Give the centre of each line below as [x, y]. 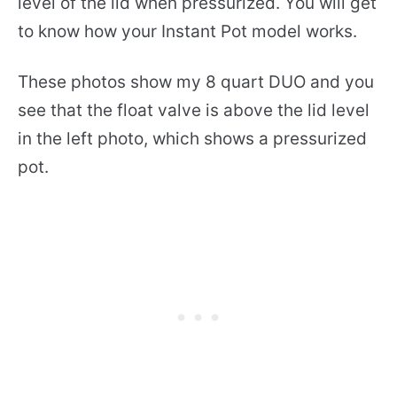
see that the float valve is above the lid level [194, 111]
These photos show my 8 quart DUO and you [196, 82]
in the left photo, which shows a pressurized [192, 139]
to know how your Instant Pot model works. [187, 32]
